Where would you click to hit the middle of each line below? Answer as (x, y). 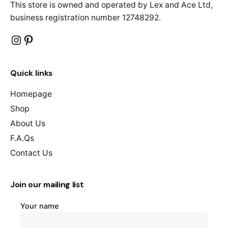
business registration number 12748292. (85, 17)
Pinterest (48, 39)
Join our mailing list (47, 184)
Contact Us (31, 153)
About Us (28, 123)
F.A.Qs (22, 138)
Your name (39, 206)
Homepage (31, 94)
